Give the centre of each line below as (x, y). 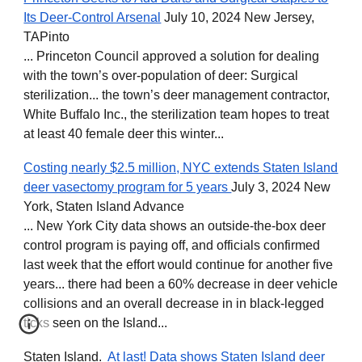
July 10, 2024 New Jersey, (238, 17)
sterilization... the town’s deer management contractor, (177, 95)
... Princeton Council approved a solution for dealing (172, 56)
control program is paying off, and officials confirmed (172, 245)
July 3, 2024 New (281, 187)
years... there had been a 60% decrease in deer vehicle (181, 284)
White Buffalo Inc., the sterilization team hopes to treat (177, 114)
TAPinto (47, 36)
